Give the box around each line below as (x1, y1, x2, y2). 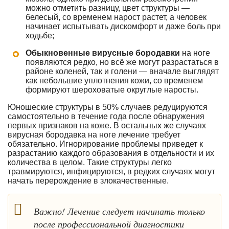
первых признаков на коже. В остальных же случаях (8, 121, 206, 130)
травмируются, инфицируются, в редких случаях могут (8, 167, 215, 176)
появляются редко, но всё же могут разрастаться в (26, 58, 219, 66)
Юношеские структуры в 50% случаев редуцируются (8, 103, 208, 111)
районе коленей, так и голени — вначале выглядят (26, 67, 219, 76)
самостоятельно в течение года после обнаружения (8, 112, 204, 121)
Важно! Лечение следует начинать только (34, 204, 205, 217)
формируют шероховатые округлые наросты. (26, 85, 198, 94)
